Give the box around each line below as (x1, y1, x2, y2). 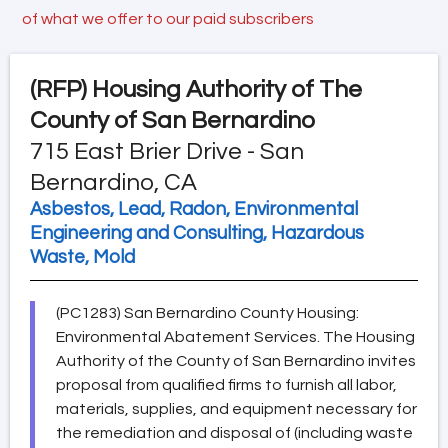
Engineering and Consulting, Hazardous (30, 223, 364, 243)
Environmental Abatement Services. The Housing (56, 328, 415, 345)
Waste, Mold (30, 247, 135, 267)
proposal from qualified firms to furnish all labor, (56, 376, 397, 393)
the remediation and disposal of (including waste (56, 424, 413, 441)
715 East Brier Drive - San (30, 138, 304, 164)
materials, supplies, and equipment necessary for (56, 400, 417, 417)
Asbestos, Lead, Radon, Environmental (30, 199, 358, 219)
